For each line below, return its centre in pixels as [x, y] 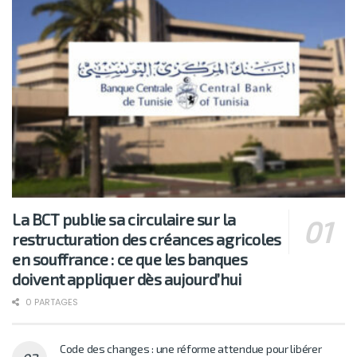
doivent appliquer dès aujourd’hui [127, 279]
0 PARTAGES [51, 302]
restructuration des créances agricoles [147, 239]
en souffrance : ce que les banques [130, 259]
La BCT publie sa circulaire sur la [124, 220]
